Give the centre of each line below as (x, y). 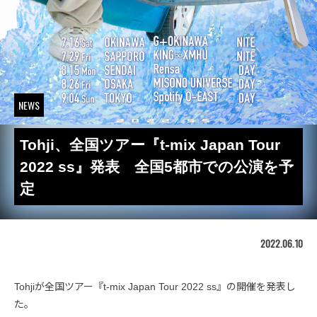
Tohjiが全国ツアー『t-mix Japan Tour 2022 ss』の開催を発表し (155, 286)
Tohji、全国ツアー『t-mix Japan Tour (150, 144)
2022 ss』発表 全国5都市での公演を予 (157, 166)
